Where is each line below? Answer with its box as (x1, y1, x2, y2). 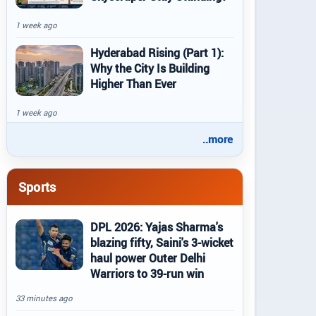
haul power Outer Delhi (90, 250, 205, 266)
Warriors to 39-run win (90, 266, 204, 281)
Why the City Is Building (90, 61, 209, 76)
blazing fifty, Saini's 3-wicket (90, 235, 233, 250)
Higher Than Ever (90, 76, 176, 92)
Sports (18, 178, 56, 195)
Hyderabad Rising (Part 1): (90, 45, 224, 61)
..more (202, 132, 233, 146)
